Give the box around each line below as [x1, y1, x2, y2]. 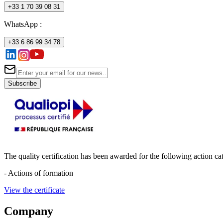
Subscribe [8, 79, 37, 87]
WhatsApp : [4, 19, 42, 28]
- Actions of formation [4, 168, 73, 177]
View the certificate [4, 185, 65, 194]
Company [4, 204, 53, 218]
